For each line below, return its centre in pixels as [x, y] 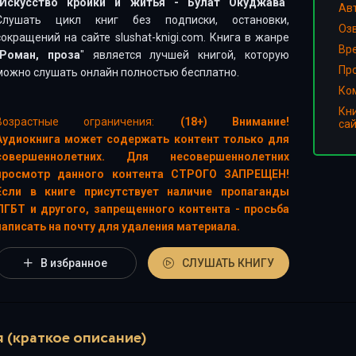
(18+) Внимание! [235, 122]
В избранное [74, 263]
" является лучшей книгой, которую [185, 55]
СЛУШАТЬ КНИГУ [228, 263]
